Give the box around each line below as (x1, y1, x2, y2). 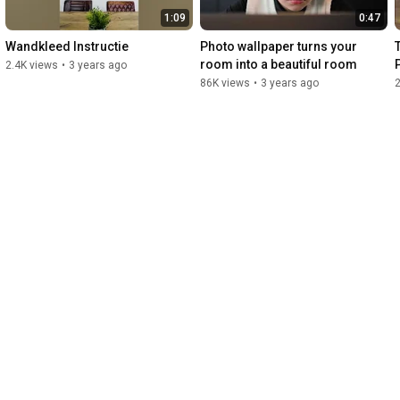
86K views (200, 77, 250, 90)
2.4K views (5, 59, 58, 72)
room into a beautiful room (200, 57, 357, 72)
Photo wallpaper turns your (200, 39, 357, 54)
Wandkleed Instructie (5, 39, 129, 54)
